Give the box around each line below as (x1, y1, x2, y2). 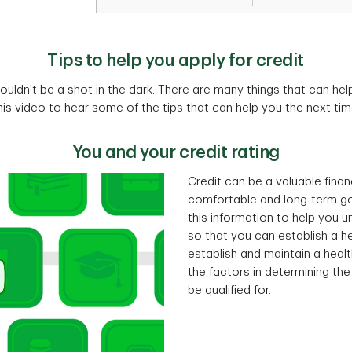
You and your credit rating (71, 144, 280, 161)
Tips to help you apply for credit (47, 52, 304, 69)
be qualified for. (187, 284, 271, 296)
